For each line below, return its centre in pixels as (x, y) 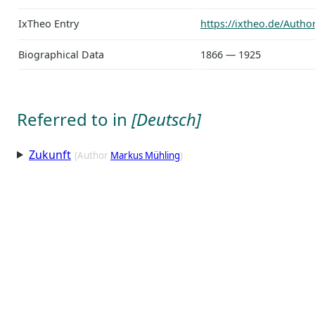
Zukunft (50, 154)
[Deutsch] (166, 119)
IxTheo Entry (49, 23)
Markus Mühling (145, 155)
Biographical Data (61, 54)
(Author (92, 155)
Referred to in (74, 119)
